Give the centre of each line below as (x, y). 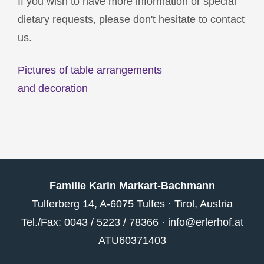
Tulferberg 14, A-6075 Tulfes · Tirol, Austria (132, 204)
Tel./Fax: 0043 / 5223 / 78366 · (94, 222)
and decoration (53, 89)
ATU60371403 (132, 241)
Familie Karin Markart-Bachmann (132, 186)
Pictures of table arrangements (90, 70)
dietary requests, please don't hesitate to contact (131, 20)
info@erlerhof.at (205, 222)
